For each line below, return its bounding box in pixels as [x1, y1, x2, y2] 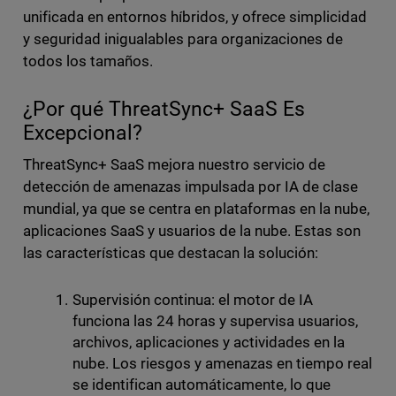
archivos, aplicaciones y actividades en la [72, 332, 346, 351]
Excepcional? [22, 120, 153, 145]
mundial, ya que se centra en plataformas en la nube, [22, 199, 370, 217]
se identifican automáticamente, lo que [72, 375, 331, 393]
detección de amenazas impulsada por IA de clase [22, 177, 359, 195]
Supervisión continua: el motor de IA [72, 290, 314, 308]
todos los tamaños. [22, 51, 160, 70]
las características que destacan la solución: [22, 243, 326, 262]
